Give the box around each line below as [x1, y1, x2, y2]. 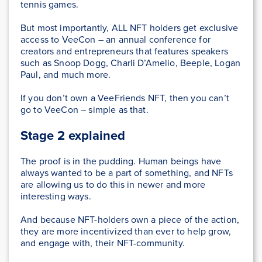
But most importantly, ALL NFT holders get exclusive [20, 21, 239, 35]
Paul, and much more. [20, 68, 113, 82]
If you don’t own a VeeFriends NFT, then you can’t [20, 91, 229, 105]
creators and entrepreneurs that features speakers [20, 44, 228, 58]
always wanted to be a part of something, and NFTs [20, 166, 233, 180]
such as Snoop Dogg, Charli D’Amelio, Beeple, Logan [20, 56, 241, 70]
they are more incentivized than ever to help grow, [20, 225, 232, 239]
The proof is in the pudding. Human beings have [20, 154, 222, 168]
